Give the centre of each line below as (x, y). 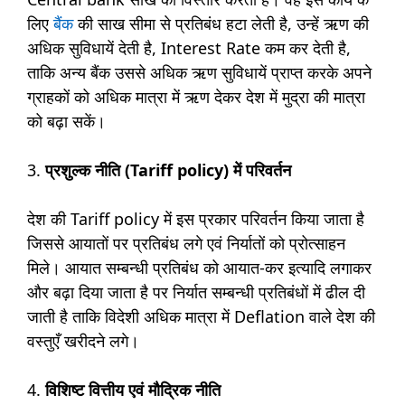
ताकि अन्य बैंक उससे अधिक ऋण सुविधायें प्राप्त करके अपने (199, 72)
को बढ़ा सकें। (66, 121)
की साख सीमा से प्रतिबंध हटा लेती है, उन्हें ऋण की (221, 23)
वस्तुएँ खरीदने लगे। (83, 340)
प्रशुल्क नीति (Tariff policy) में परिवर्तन (170, 170)
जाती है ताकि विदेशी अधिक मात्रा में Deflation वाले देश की (201, 316)
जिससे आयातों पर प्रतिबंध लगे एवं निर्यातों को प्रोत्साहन (186, 243)
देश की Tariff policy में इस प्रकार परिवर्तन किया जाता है (196, 218)
